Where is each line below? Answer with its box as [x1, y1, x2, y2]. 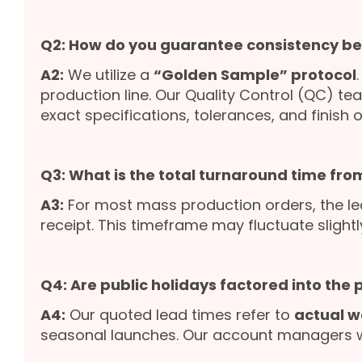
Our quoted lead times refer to [65, 305, 294, 326]
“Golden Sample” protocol [154, 65, 356, 86]
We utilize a [64, 65, 154, 86]
